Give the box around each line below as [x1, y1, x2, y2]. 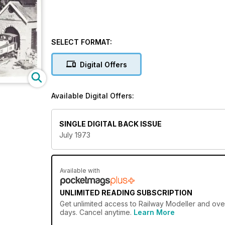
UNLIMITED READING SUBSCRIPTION [60, 188, 192, 197]
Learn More [134, 208, 175, 217]
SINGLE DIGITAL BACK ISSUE [59, 120, 162, 129]
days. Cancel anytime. [60, 208, 134, 217]
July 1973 [59, 131, 90, 140]
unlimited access [73, 199, 128, 208]
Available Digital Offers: [51, 91, 134, 100]
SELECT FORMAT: [51, 38, 112, 46]
